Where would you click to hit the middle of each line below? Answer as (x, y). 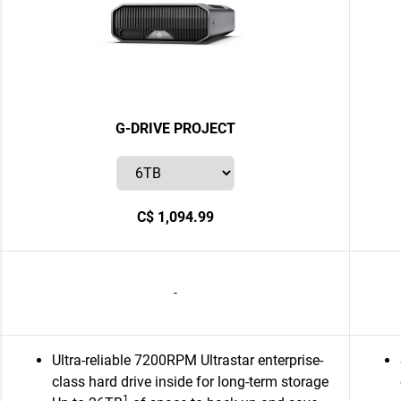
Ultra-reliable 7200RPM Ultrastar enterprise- (188, 360)
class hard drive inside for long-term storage (190, 382)
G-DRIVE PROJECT (175, 128)
